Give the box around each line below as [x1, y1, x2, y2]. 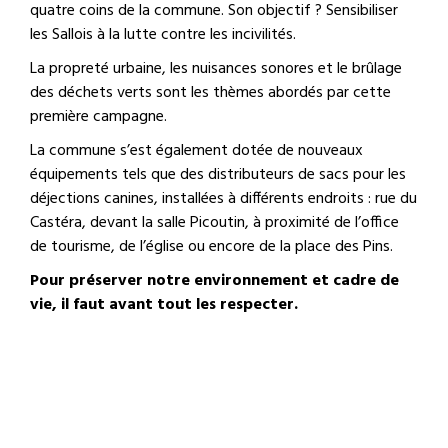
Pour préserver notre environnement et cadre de [30, 267, 399, 294]
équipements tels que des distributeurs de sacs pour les [30, 161, 406, 188]
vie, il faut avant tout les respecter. [30, 291, 302, 318]
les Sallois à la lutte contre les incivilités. [30, 21, 296, 48]
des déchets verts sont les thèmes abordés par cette [30, 79, 391, 106]
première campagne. [30, 103, 171, 130]
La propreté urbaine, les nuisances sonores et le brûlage [30, 55, 402, 82]
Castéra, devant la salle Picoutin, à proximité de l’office [30, 209, 399, 236]
